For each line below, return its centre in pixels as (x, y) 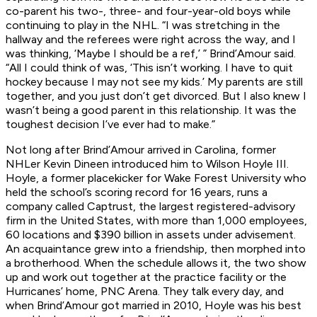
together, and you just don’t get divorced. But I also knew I (156, 96)
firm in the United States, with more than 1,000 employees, (156, 221)
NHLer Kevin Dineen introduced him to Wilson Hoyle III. (147, 164)
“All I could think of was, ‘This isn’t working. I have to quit (149, 68)
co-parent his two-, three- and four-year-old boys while (148, 11)
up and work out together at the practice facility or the (146, 277)
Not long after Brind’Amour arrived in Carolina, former (141, 150)
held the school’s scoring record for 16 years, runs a (137, 192)
